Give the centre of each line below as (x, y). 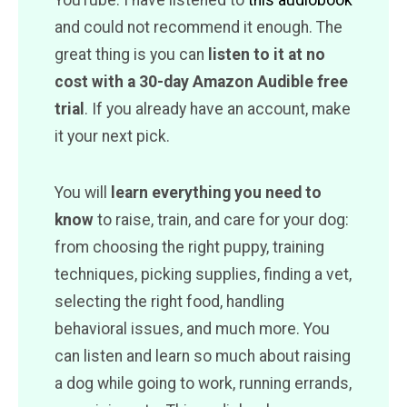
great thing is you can (131, 54)
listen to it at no (267, 54)
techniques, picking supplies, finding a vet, (203, 274)
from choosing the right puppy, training (189, 247)
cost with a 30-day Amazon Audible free (201, 81)
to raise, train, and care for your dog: (221, 219)
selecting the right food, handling (169, 301)
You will (83, 192)
